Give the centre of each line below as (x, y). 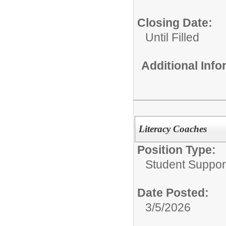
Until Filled (172, 37)
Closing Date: (175, 22)
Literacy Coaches (173, 129)
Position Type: (177, 150)
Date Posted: (173, 192)
